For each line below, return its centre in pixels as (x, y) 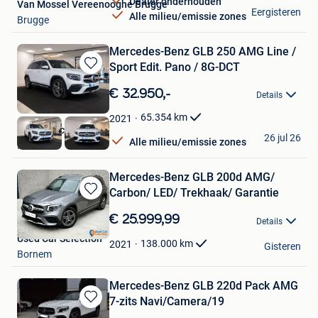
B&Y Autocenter (53, 130)
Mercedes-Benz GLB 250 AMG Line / (203, 52)
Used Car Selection (60, 238)
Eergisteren (276, 12)
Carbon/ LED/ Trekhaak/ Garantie (194, 193)
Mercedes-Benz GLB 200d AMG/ (192, 177)
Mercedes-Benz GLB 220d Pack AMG (204, 285)
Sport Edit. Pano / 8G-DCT (175, 67)
